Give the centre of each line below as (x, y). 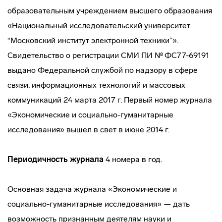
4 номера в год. (133, 159)
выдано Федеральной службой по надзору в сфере (103, 70)
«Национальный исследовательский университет (99, 26)
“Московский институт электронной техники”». (93, 40)
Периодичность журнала (55, 159)
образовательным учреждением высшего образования (110, 11)
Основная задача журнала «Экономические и (92, 189)
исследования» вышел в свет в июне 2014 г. (88, 130)
